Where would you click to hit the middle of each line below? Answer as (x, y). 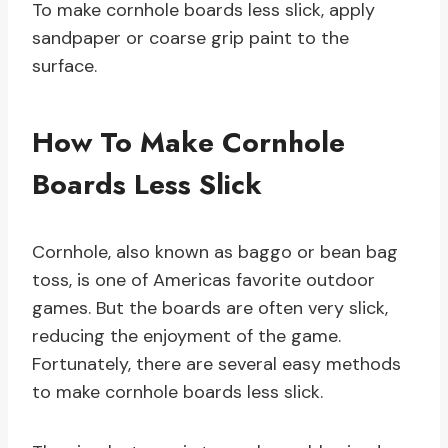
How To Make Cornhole (188, 143)
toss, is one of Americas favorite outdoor (203, 280)
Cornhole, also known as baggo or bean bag (215, 252)
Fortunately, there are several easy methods (216, 364)
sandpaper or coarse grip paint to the (190, 38)
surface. (64, 66)
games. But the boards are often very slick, (210, 308)
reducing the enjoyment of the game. (186, 336)
